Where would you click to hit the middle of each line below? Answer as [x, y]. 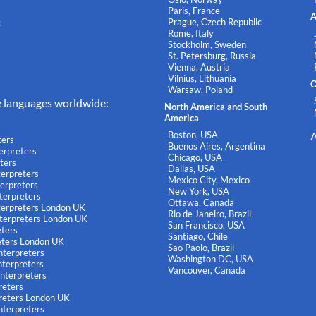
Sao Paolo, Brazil [201, 247]
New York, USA [198, 191]
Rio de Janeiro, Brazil [209, 213]
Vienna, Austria [199, 67]
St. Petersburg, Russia [212, 55]
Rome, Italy [190, 33]
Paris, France [194, 10]
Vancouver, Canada [206, 270]
